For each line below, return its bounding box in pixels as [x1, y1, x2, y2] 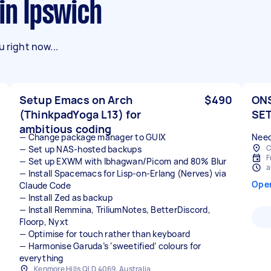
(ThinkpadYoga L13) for [19, 107, 142, 122]
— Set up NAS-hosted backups [19, 143, 142, 155]
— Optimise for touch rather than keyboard [19, 228, 191, 240]
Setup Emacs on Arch [19, 93, 132, 107]
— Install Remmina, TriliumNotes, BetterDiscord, [19, 204, 211, 215]
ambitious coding [19, 122, 112, 136]
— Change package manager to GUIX [19, 131, 166, 143]
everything [19, 252, 64, 264]
